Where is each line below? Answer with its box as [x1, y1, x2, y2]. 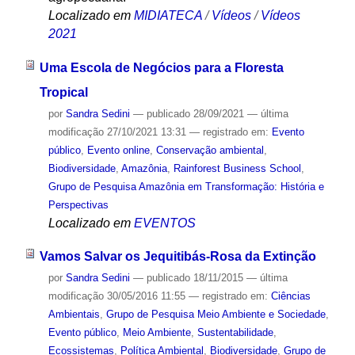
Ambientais [48, 308, 100, 321]
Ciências [270, 290, 311, 303]
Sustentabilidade [197, 326, 273, 339]
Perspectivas [48, 198, 109, 211]
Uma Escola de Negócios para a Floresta [39, 60, 284, 74]
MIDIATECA [133, 8, 202, 22]
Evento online [86, 143, 150, 156]
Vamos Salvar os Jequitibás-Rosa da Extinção [39, 250, 316, 264]
